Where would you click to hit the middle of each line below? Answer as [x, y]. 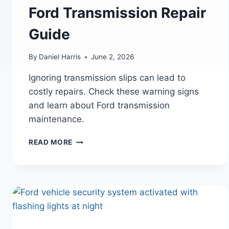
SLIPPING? [92, 161]
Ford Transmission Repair [117, 13]
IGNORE [87, 215]
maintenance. [56, 119]
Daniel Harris [60, 57]
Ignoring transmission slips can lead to [107, 78]
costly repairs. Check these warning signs [114, 92]
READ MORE [51, 142]
